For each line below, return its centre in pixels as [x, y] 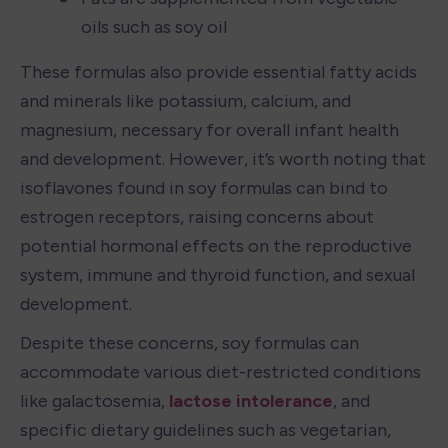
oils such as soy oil [154, 26]
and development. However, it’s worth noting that [223, 158]
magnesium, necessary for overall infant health [209, 129]
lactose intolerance [251, 400]
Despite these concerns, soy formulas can [189, 342]
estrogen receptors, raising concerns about [197, 216]
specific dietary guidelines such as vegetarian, [205, 429]
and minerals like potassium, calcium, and [185, 100]
